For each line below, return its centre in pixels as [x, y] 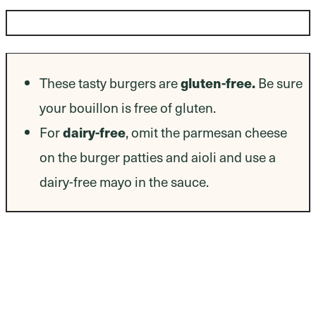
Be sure [279, 83]
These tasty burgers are [110, 83]
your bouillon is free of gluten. [128, 107]
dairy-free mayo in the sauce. [124, 181]
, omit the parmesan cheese [206, 132]
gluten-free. [218, 83]
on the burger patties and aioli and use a [158, 157]
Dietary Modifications [80, 23]
